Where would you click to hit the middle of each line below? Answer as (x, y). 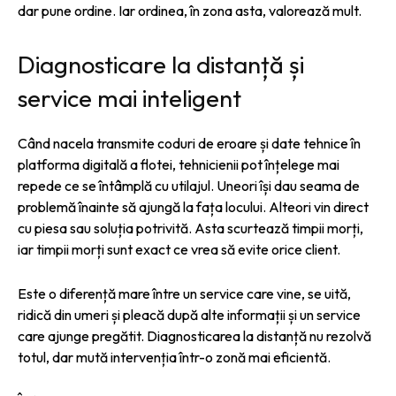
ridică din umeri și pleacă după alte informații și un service (189, 314)
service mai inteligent (129, 98)
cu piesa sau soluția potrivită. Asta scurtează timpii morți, (190, 228)
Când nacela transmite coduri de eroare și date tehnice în (189, 143)
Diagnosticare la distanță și (161, 64)
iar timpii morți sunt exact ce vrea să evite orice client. (179, 249)
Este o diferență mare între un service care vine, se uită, (184, 293)
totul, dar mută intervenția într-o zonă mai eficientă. (174, 357)
